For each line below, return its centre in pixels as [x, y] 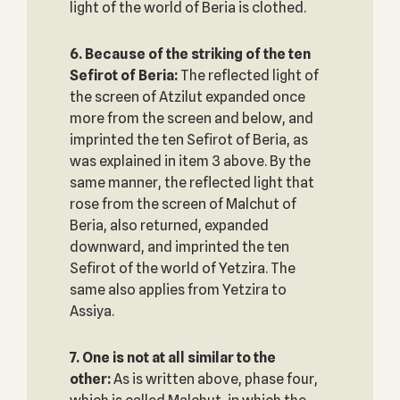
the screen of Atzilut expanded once [187, 97]
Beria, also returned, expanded [169, 225]
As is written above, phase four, [214, 379]
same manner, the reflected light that [192, 183]
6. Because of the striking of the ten [190, 54]
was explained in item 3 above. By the [190, 161]
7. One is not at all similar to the [172, 358]
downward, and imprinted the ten [179, 247]
